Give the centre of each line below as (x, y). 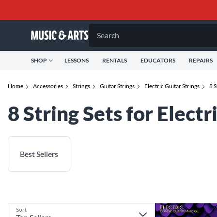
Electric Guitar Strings (172, 86)
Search (108, 35)
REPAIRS (201, 60)
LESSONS (77, 60)
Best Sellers (39, 154)
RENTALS (115, 60)
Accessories (48, 86)
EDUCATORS (158, 60)
